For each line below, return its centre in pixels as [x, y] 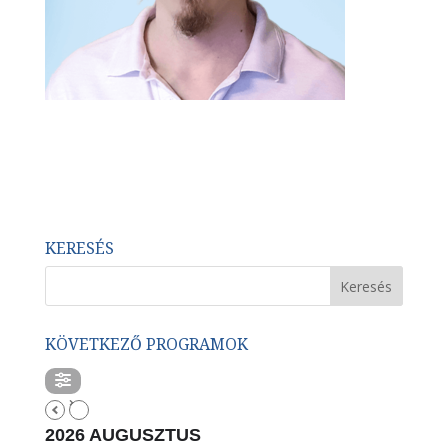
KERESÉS [79, 248]
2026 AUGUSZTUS [122, 435]
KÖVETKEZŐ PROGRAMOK [146, 344]
